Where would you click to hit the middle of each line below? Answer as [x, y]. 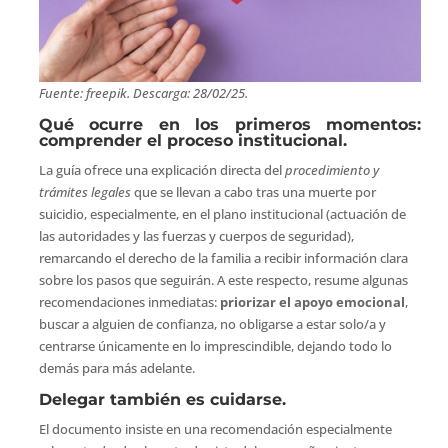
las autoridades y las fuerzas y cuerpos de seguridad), [196, 236]
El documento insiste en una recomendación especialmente [215, 429]
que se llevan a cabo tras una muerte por [254, 192]
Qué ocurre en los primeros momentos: [230, 125]
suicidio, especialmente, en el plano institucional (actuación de [222, 214]
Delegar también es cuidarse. [162, 400]
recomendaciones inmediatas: [129, 302]
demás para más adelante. [116, 368]
